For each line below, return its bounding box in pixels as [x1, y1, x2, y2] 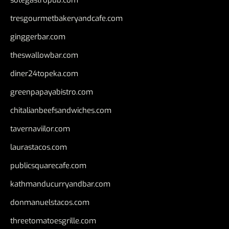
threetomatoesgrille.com [10, 215, 96, 226]
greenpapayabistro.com [10, 86, 93, 97]
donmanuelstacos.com [10, 197, 89, 208]
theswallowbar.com [10, 50, 78, 60]
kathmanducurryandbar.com [10, 178, 110, 189]
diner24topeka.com [10, 68, 78, 79]
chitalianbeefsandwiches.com [10, 105, 111, 116]
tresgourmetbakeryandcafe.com [10, 13, 123, 24]
